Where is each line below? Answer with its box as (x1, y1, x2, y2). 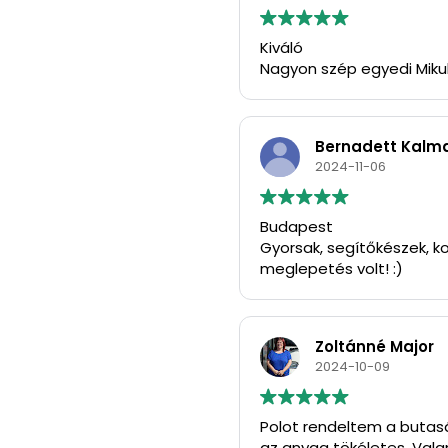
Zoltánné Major (315, 336, 434, 358)
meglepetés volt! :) (260, 258, 403, 280)
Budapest (260, 216, 333, 238)
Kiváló (260, 37, 303, 59)
